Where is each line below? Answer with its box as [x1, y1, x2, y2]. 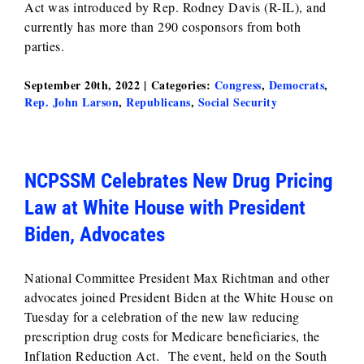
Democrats [268, 76, 324, 93]
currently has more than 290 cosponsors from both [24, 18, 301, 35]
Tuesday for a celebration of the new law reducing [24, 308, 300, 325]
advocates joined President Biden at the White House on [24, 288, 333, 305]
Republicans [126, 93, 191, 110]
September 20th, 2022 [24, 76, 140, 93]
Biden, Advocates [24, 223, 165, 246]
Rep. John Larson [24, 93, 119, 110]
